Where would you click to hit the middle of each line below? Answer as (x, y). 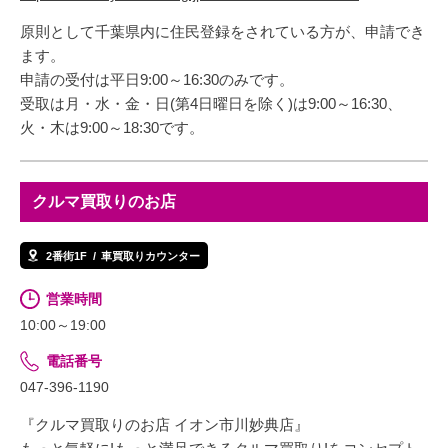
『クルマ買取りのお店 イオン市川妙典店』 (164, 425)
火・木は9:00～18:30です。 (112, 128)
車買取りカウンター (150, 255)
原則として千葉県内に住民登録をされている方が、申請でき (222, 32)
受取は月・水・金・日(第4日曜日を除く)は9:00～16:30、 (211, 104)
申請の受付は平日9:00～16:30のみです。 (157, 80)
